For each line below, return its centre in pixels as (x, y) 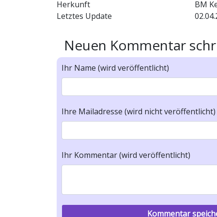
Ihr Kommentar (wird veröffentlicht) (126, 155)
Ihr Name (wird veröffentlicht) (115, 68)
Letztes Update (84, 16)
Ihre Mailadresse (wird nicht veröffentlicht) (139, 111)
